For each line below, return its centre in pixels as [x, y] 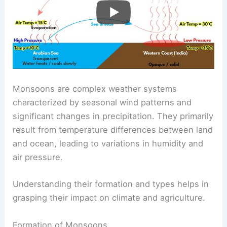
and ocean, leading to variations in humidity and [108, 144]
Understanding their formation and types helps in [111, 184]
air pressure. [38, 157]
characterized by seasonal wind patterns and [102, 103]
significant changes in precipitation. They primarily [113, 116]
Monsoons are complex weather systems [95, 89]
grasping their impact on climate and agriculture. [109, 198]
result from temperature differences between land [113, 130]
